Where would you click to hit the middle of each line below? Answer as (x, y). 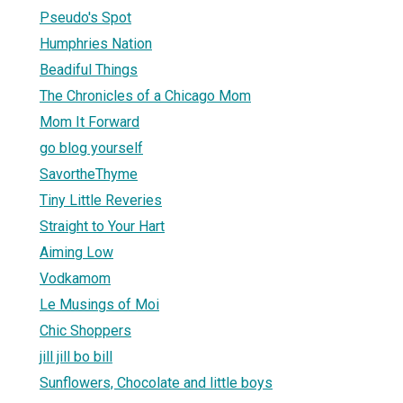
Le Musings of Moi (99, 304)
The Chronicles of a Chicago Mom (145, 95)
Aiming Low (76, 252)
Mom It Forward (90, 121)
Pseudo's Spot (85, 17)
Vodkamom (75, 278)
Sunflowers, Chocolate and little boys (156, 382)
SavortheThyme (89, 174)
